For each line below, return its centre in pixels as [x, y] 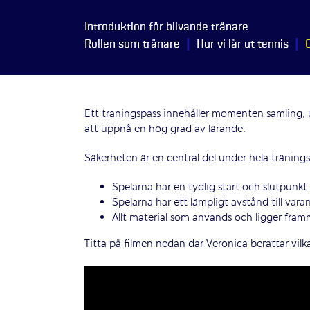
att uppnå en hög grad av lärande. [165, 129]
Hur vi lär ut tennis [242, 44]
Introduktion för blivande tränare [166, 27]
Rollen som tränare [132, 44]
